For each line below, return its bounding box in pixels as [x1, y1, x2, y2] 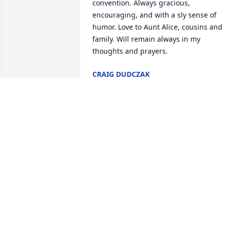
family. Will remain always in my [92, 34, 200, 44]
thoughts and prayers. [92, 46, 168, 56]
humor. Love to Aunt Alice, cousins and [92, 22, 222, 32]
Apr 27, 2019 [92, 79, 135, 89]
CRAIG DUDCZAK [92, 69, 150, 79]
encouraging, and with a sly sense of [92, 10, 216, 20]
